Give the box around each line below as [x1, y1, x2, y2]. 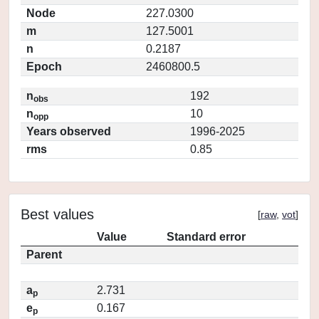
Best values [21, 206, 94, 222]
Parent [26, 249, 62, 261]
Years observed [26, 125, 111, 137]
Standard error [167, 231, 246, 243]
